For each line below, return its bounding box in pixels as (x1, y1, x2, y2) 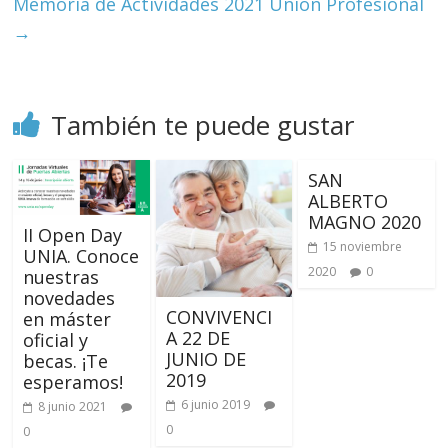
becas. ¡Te (23, 349, 109, 374)
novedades (23, 286, 116, 311)
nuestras (23, 265, 100, 290)
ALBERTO (307, 189, 388, 213)
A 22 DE (165, 325, 230, 350)
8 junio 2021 (38, 398, 108, 416)
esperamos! (23, 370, 124, 395)
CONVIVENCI (165, 304, 272, 329)
